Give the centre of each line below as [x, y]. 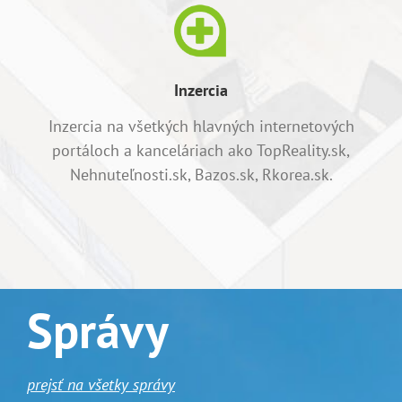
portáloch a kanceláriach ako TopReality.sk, [201, 151]
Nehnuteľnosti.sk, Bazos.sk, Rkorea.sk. [201, 175]
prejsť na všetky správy [101, 385]
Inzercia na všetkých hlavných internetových [201, 127]
